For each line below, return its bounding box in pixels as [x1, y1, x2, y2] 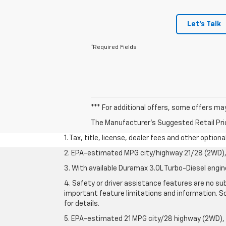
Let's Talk [187, 20, 221, 28]
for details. [64, 200, 99, 207]
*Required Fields [91, 44, 137, 50]
